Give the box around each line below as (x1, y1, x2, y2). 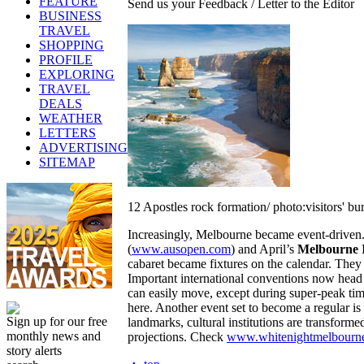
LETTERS (39, 126, 96, 140)
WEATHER (39, 111, 102, 125)
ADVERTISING (39, 141, 128, 154)
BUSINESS (39, 9, 102, 23)
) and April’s (231, 241, 297, 256)
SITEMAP (39, 155, 95, 169)
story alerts (6, 344, 62, 357)
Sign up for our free (6, 314, 107, 328)
